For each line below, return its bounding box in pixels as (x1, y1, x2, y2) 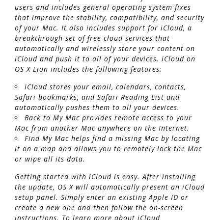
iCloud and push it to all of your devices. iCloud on (15, 54, 195, 63)
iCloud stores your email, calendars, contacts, (25, 82, 186, 91)
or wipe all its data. (15, 154, 85, 164)
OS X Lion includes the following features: (15, 64, 162, 74)
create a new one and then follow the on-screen (15, 202, 183, 212)
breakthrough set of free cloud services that (15, 33, 170, 43)
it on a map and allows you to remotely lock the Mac (15, 143, 202, 153)
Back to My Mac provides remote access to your (25, 112, 192, 122)
